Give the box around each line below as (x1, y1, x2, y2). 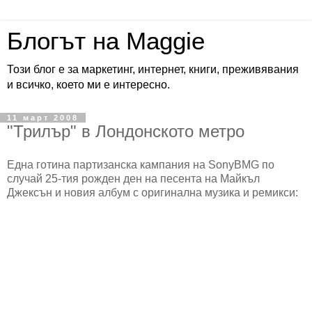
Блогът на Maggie (7, 28, 205, 54)
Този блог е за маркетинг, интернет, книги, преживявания (7, 63, 299, 75)
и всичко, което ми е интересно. (7, 79, 170, 91)
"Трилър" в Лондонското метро (7, 122, 244, 141)
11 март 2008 (7, 114, 79, 122)
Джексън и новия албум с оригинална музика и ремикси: (7, 186, 298, 198)
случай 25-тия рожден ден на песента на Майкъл (7, 172, 260, 185)
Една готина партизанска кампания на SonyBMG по (7, 158, 274, 171)
